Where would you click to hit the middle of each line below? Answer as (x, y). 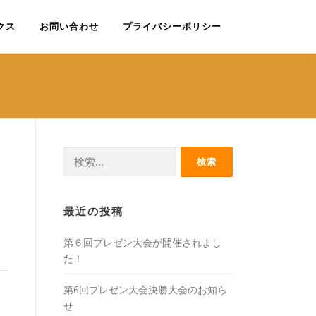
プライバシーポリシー (172, 26)
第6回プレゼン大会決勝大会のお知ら (145, 290)
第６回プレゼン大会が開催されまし (142, 242)
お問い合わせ (69, 26)
